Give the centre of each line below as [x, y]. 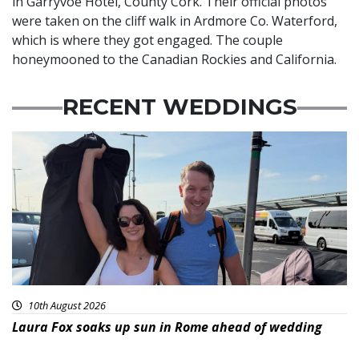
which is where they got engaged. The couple [147, 40]
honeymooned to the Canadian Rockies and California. [174, 60]
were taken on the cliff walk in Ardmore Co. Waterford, [175, 21]
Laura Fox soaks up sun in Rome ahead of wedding [167, 327]
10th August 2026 [66, 306]
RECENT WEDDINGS [179, 107]
